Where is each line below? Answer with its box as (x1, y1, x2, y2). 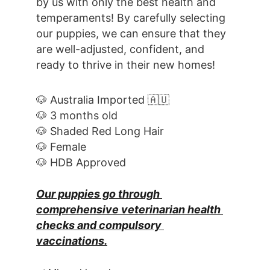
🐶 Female (36, 140, 86, 153)
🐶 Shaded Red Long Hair (36, 125, 164, 137)
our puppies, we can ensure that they (36, 27, 229, 40)
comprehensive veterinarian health (36, 203, 223, 216)
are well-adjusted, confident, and (36, 43, 207, 55)
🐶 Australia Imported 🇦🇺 (36, 93, 169, 106)
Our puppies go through (36, 187, 162, 200)
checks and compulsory (36, 219, 164, 231)
